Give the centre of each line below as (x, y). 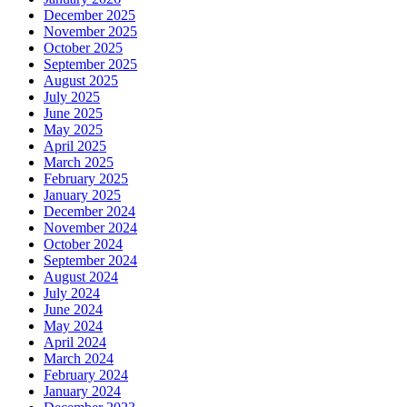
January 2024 (82, 392)
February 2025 (86, 179)
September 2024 (90, 261)
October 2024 (83, 244)
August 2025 (81, 81)
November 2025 (90, 32)
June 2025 (73, 114)
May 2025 (73, 130)
